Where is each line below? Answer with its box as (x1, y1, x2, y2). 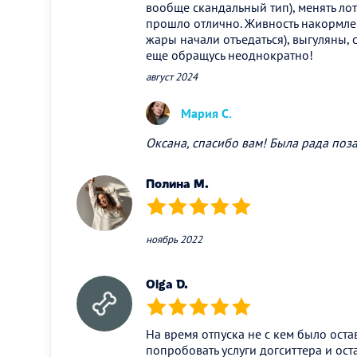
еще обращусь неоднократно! (146, 47, 313, 64)
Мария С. (181, 105, 232, 122)
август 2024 (146, 70, 198, 84)
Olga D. (146, 275, 188, 292)
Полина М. (146, 175, 209, 192)
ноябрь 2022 (146, 233, 202, 247)
